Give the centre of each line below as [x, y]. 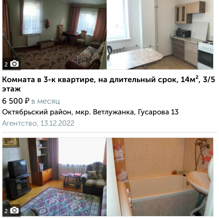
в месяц [46, 102]
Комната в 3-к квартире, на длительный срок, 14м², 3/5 [109, 80]
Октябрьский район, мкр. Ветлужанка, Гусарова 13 [90, 112]
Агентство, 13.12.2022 [38, 124]
